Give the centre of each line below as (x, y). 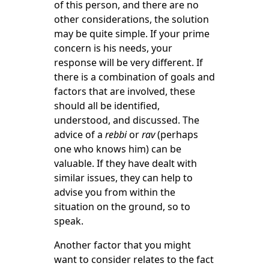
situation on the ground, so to (122, 207)
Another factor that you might (122, 245)
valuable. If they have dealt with (125, 163)
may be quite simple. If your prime (131, 34)
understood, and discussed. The (126, 120)
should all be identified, (107, 106)
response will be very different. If (128, 62)
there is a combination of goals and (134, 77)
